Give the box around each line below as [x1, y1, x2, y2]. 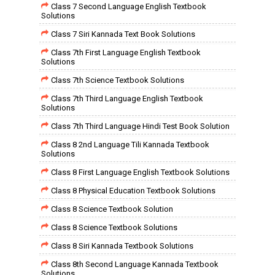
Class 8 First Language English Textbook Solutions [51, 168, 230, 177]
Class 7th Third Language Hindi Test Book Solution [51, 122, 230, 131]
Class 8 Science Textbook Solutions [51, 223, 177, 232]
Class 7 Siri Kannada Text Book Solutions [51, 29, 195, 39]
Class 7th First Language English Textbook [51, 48, 201, 57]
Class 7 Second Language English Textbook [51, 2, 206, 11]
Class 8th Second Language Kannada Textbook [51, 260, 219, 269]
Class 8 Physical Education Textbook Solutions [51, 186, 215, 195]
